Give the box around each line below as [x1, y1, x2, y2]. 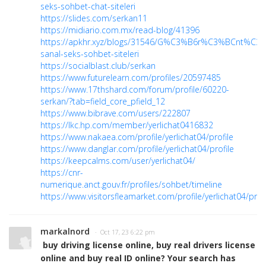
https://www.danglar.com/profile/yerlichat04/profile [40, 143, 234, 155]
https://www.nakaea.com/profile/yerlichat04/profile [40, 131, 233, 143]
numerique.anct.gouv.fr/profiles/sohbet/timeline [40, 179, 222, 191]
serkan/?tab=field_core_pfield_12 [40, 96, 165, 107]
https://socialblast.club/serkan [40, 60, 156, 72]
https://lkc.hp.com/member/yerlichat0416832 [40, 119, 213, 131]
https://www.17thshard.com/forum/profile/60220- [40, 84, 229, 96]
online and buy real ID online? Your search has [40, 252, 236, 264]
